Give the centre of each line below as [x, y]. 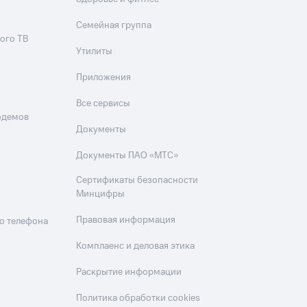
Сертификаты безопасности [137, 180]
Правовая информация [126, 220]
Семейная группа [114, 25]
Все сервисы [103, 103]
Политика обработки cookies [138, 298]
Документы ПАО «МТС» [127, 156]
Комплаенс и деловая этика [136, 246]
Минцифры [101, 194]
